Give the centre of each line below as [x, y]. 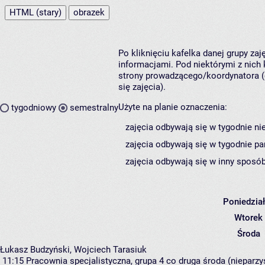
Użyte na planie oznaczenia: [173, 107]
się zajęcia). [142, 87]
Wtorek [248, 217]
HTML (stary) [35, 12]
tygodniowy [34, 108]
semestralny [94, 108]
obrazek [89, 12]
